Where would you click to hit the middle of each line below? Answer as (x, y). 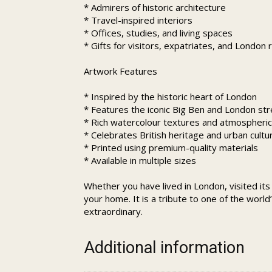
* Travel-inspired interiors (138, 20)
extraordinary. (113, 211)
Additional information (164, 248)
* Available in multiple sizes (140, 160)
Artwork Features (121, 71)
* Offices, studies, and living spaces (158, 33)
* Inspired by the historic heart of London (170, 97)
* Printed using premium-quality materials (171, 148)
